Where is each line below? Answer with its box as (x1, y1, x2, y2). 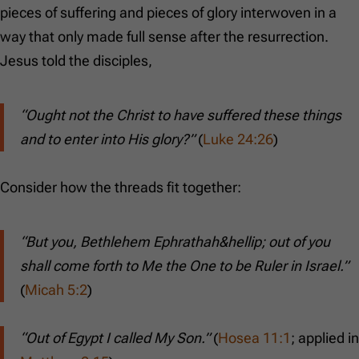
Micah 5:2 (25, 281, 87, 299)
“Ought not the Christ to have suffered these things (20, 107, 341, 124)
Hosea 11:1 (218, 329, 291, 347)
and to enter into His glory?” (20, 131, 195, 148)
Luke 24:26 (203, 131, 273, 148)
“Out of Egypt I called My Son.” (20, 329, 210, 347)
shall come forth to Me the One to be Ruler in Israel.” (20, 257, 349, 275)
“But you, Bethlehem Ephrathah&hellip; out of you (20, 233, 330, 251)
